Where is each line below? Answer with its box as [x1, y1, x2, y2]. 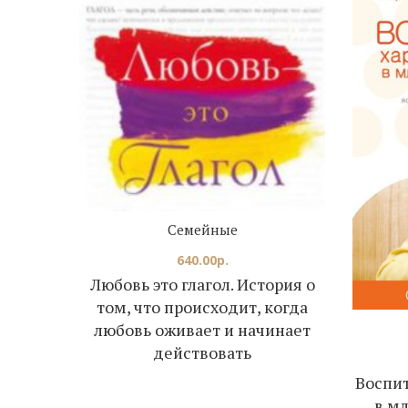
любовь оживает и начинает [94, 319, 311, 342]
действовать [153, 342, 251, 364]
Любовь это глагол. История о [89, 273, 315, 296]
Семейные [167, 220, 238, 240]
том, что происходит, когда [97, 296, 308, 319]
